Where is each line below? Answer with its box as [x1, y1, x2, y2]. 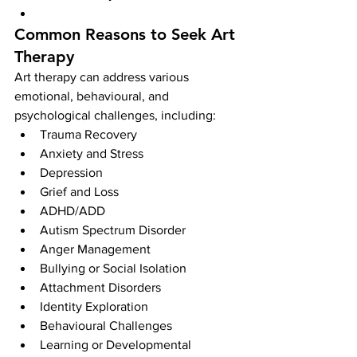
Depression [40, 166, 103, 179]
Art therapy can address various [14, 70, 192, 84]
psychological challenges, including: [14, 108, 216, 122]
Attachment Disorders [40, 280, 161, 294]
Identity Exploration [40, 300, 148, 313]
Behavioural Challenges [40, 319, 172, 332]
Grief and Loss [40, 185, 119, 198]
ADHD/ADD [40, 204, 105, 218]
